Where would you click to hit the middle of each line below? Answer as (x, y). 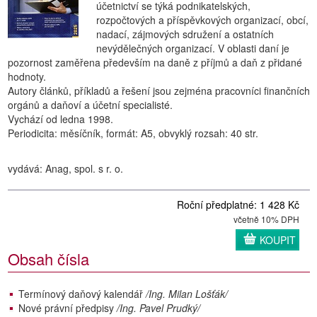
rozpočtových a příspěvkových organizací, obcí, (202, 20)
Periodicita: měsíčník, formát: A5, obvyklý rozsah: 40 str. (133, 133)
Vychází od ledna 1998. (60, 119)
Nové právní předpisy (66, 308)
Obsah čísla (48, 259)
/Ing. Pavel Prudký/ (157, 308)
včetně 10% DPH (266, 219)
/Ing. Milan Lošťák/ (187, 294)
